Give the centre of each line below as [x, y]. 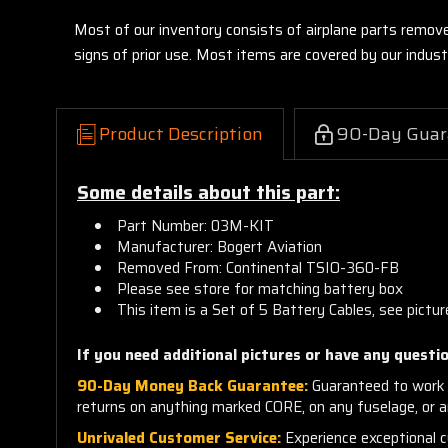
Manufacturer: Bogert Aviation [220, 246]
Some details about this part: [208, 192]
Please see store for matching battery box [262, 288]
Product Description [181, 133]
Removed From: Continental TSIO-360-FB [258, 267]
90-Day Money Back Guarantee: [192, 385]
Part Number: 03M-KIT [196, 225]
